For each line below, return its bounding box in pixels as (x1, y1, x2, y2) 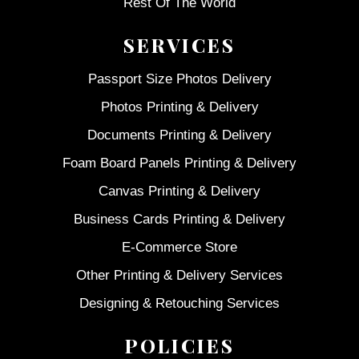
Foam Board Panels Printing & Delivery (63, 155, 296, 171)
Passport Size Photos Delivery (87, 71, 272, 87)
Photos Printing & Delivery (100, 99, 259, 115)
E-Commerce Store (122, 240, 237, 256)
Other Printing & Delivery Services (76, 268, 283, 284)
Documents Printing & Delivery (87, 127, 272, 143)
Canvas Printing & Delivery (99, 184, 260, 200)
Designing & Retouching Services (79, 296, 280, 312)
